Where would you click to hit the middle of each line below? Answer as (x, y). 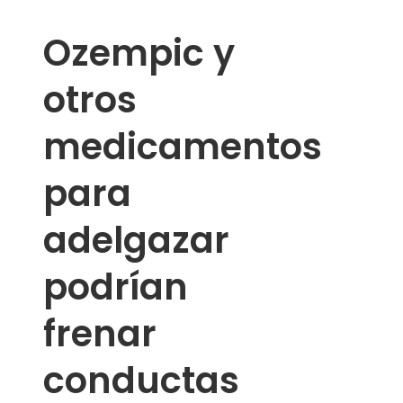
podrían (116, 287)
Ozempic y (139, 54)
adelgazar (136, 241)
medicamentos (183, 147)
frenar (100, 334)
